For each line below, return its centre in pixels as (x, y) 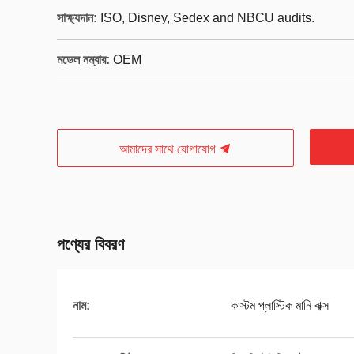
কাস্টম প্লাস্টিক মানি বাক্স (280, 305)
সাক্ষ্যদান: (77, 18)
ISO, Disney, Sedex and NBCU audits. (207, 18)
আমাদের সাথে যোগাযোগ (169, 149)
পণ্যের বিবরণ (90, 244)
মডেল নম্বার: (83, 60)
